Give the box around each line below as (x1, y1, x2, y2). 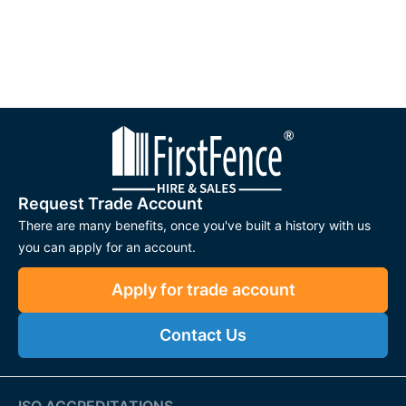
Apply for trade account (111, 279, 295, 299)
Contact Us (159, 324, 246, 344)
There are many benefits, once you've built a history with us (18, 217, 371, 233)
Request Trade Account (18, 193, 203, 213)
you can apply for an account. (18, 238, 196, 255)
